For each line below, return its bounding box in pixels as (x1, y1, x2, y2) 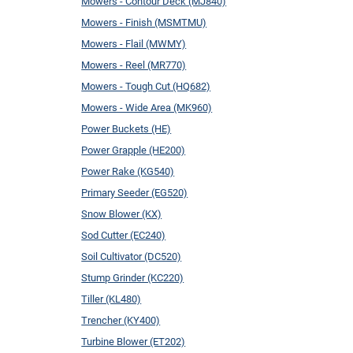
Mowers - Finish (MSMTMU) (81, 16, 207, 28)
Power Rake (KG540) (81, 165, 175, 177)
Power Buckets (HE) (81, 122, 172, 135)
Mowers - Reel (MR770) (81, 58, 187, 71)
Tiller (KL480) (81, 292, 142, 305)
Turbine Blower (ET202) (81, 335, 186, 347)
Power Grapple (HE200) (81, 143, 186, 156)
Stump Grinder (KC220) (81, 271, 184, 284)
